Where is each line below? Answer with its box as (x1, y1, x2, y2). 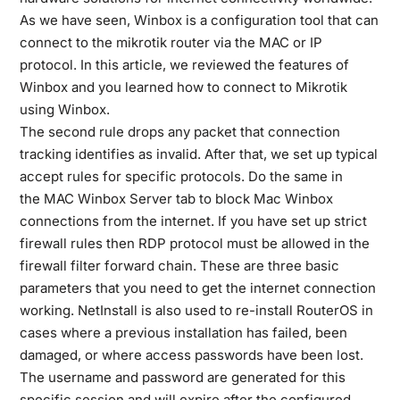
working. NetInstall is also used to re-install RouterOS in (19, 302, 373, 319)
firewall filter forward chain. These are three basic (19, 257, 339, 274)
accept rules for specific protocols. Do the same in (19, 168, 343, 185)
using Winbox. (19, 101, 110, 118)
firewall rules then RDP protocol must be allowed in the (19, 235, 370, 252)
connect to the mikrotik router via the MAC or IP (19, 34, 322, 51)
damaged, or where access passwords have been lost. (19, 346, 363, 363)
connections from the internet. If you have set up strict (19, 212, 367, 229)
